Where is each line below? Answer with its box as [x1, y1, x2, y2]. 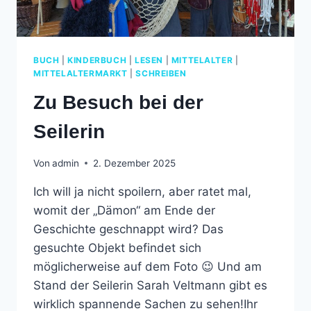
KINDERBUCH [67, 55, 127, 66]
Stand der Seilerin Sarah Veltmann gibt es [33, 278, 267, 292]
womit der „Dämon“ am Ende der [33, 203, 215, 217]
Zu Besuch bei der [33, 91, 203, 113]
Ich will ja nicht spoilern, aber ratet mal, [33, 184, 251, 199]
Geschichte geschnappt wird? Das [33, 221, 224, 236]
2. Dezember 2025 [93, 157, 176, 169]
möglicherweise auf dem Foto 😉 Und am [33, 259, 262, 274]
